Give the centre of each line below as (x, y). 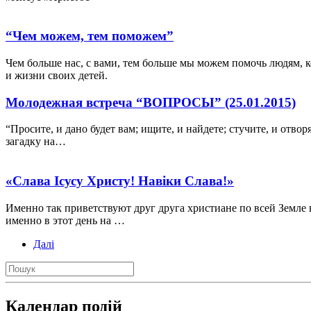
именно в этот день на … (65, 220)
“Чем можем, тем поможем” (90, 36)
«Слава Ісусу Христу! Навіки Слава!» (120, 181)
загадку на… (36, 142)
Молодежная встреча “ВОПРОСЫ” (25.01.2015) (151, 102)
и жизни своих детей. (57, 75)
